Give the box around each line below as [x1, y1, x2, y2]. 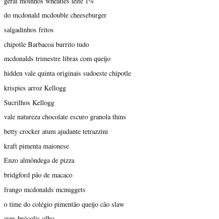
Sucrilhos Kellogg [4, 97, 54, 107]
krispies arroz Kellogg [4, 83, 66, 92]
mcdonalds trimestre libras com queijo [4, 54, 110, 64]
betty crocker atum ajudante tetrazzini [4, 127, 108, 136]
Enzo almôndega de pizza [4, 155, 74, 165]
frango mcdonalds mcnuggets [4, 184, 86, 194]
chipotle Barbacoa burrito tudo [4, 39, 89, 49]
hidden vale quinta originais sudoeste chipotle [4, 68, 131, 78]
